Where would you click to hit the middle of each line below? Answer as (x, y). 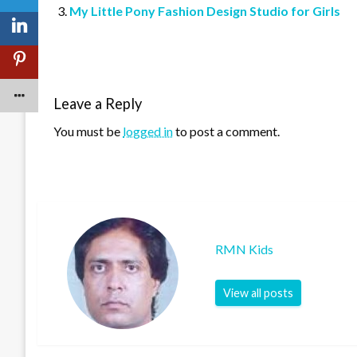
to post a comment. (226, 131)
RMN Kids (245, 249)
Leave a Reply (98, 104)
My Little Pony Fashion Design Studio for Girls (205, 11)
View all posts (259, 292)
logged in (148, 131)
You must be (88, 131)
